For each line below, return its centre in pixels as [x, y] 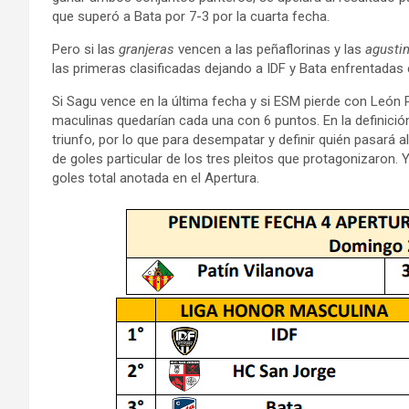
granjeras [147, 49]
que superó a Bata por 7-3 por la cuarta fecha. [191, 16]
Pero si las [85, 49]
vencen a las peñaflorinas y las [270, 49]
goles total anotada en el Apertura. [156, 178]
